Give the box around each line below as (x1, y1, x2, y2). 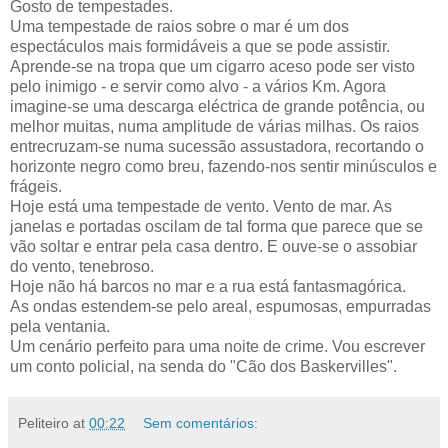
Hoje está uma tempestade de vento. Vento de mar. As (10, 198, 392, 216)
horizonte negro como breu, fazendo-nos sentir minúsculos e (10, 158, 437, 176)
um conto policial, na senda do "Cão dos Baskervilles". (10, 358, 397, 376)
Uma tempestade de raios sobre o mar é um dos (10, 18, 349, 36)
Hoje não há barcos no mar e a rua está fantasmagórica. (10, 278, 406, 296)
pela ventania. (10, 318, 110, 336)
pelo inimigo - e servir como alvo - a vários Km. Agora (10, 78, 386, 96)
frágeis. (10, 178, 62, 196)
